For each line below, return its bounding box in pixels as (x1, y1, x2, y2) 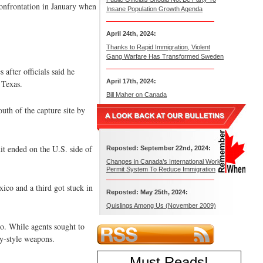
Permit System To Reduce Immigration (106, 166, 215, 173)
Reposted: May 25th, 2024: (106, 188, 188, 195)
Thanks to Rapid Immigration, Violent (106, 43, 210, 50)
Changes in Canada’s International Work (106, 158, 221, 165)
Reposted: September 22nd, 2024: (106, 144, 211, 151)
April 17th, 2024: (106, 77, 156, 85)
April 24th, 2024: (106, 30, 156, 37)
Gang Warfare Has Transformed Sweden (106, 53, 224, 60)
